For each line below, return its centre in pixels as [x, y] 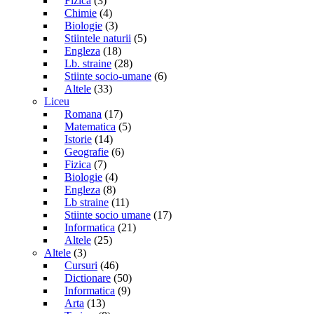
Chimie [81, 13]
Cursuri [81, 265]
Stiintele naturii [98, 38]
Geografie [87, 151]
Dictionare [88, 278]
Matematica [90, 126]
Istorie [78, 139]
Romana [83, 114]
